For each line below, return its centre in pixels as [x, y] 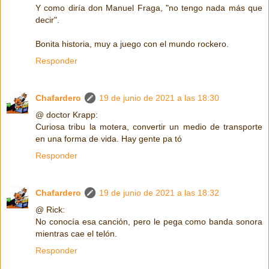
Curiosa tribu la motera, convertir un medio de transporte [149, 127]
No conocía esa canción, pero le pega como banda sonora [149, 222]
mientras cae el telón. [76, 234]
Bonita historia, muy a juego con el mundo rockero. [132, 44]
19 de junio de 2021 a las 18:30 [159, 98]
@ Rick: [50, 210]
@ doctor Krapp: [67, 115]
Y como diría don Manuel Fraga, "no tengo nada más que [149, 8]
